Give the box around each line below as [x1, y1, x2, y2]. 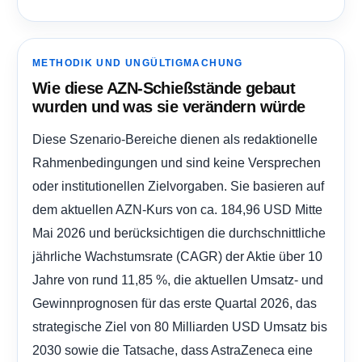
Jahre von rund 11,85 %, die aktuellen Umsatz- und [32, 272, 323, 288]
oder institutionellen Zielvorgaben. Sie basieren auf [32, 179, 324, 194]
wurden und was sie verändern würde [32, 98, 305, 116]
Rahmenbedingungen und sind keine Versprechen [32, 155, 321, 170]
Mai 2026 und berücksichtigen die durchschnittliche [32, 225, 326, 241]
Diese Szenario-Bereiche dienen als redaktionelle [32, 132, 318, 147]
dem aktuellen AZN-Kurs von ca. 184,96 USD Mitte [32, 202, 322, 217]
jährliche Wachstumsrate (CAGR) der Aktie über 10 [32, 249, 322, 264]
